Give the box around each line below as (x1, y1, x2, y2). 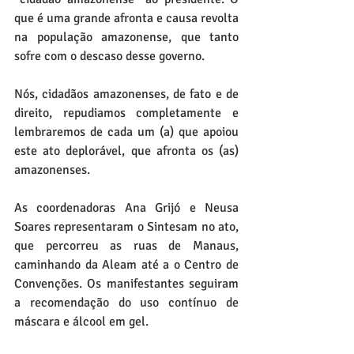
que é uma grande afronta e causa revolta (14, 10, 239, 26)
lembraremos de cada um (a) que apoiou (14, 124, 239, 140)
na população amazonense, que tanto (14, 29, 239, 45)
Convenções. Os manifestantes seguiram (14, 276, 239, 292)
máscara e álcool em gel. (14, 314, 149, 330)
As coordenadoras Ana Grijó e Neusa (14, 200, 239, 216)
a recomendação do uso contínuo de (14, 295, 239, 311)
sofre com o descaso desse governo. (14, 48, 205, 64)
